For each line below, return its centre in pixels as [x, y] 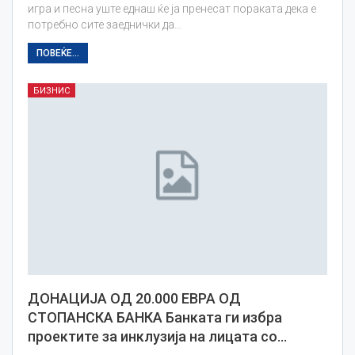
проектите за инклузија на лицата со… [157, 337]
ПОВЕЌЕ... [58, 53]
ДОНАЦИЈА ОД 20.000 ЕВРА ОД [134, 299]
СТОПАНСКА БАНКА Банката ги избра [155, 318]
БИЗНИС [52, 91]
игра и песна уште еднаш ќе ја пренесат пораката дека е [172, 9]
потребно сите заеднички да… [105, 25]
